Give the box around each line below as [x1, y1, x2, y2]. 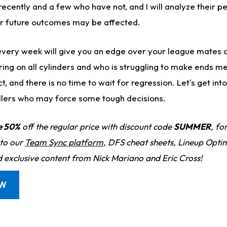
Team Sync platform [25, 137, 103, 148]
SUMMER [174, 121, 211, 132]
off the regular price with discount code [20, 121, 174, 132]
